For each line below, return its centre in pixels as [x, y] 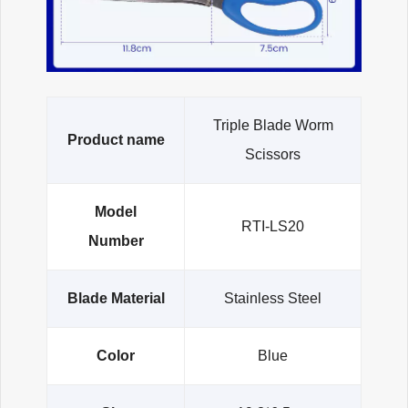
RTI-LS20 [273, 227]
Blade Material [116, 299]
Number [116, 241]
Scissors [273, 155]
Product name [116, 140]
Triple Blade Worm [273, 126]
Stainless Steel [273, 299]
